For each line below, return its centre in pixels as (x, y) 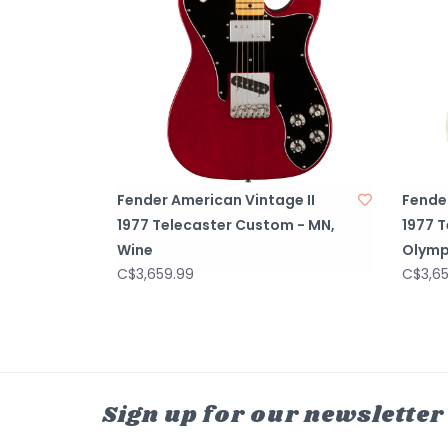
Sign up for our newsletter (273, 415)
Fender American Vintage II (216, 199)
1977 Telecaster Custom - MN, (226, 224)
